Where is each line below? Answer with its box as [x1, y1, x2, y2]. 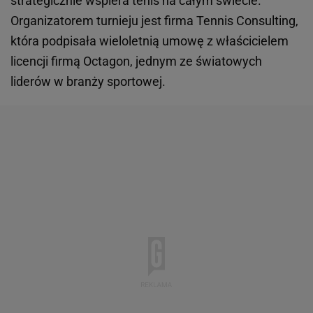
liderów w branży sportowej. [10, 74, 166, 89]
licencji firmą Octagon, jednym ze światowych [10, 54, 262, 69]
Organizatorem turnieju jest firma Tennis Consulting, [10, 13, 298, 29]
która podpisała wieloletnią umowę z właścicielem [10, 34, 289, 49]
